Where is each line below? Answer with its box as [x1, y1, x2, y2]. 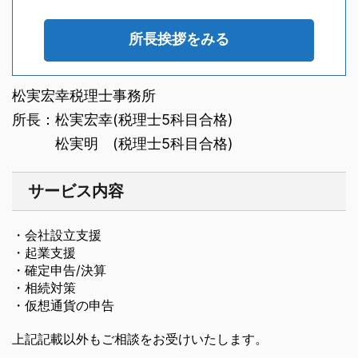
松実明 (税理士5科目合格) [12, 135, 233, 153]
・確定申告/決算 [12, 262, 106, 279]
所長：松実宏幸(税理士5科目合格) [12, 111, 233, 129]
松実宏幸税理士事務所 [12, 87, 156, 105]
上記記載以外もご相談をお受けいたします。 [12, 331, 268, 348]
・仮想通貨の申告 [12, 297, 114, 314]
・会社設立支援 [12, 227, 101, 244]
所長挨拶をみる [128, 30, 229, 48]
